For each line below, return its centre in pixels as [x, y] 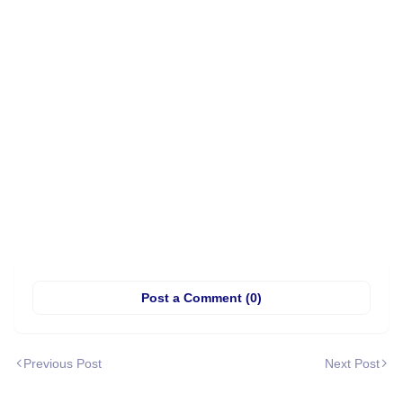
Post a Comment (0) [201, 297]
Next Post [352, 363]
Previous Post [63, 363]
